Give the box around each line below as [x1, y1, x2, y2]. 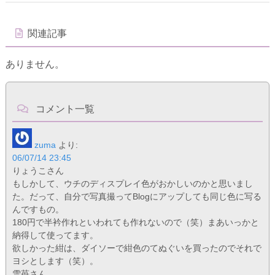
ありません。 [5, 58, 64, 69]
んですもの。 [12, 204, 64, 214]
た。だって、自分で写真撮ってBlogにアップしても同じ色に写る [12, 191, 261, 201]
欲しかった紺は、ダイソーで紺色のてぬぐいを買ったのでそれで [12, 242, 261, 253]
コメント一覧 [33, 103, 95, 114]
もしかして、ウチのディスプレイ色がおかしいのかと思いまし [12, 178, 253, 188]
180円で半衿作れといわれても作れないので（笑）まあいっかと [12, 217, 259, 227]
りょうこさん [12, 165, 64, 176]
